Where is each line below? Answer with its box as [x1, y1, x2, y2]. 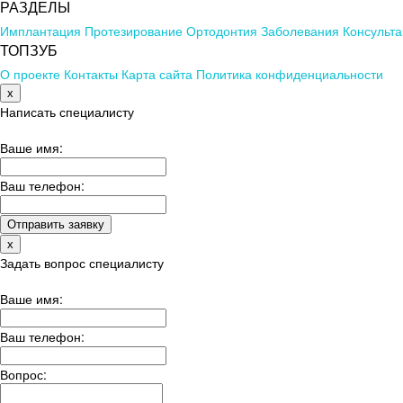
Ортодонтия [186, 21, 257, 40]
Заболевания [261, 21, 339, 40]
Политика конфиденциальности [196, 64, 383, 83]
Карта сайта [121, 64, 193, 83]
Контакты [64, 64, 118, 83]
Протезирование [85, 21, 183, 40]
